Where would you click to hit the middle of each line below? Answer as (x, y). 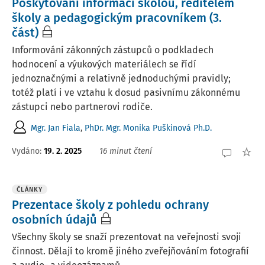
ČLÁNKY (30, 190)
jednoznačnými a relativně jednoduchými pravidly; (121, 78)
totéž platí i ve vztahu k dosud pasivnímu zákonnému (126, 93)
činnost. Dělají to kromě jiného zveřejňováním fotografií (130, 251)
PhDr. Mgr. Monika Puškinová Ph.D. (148, 128)
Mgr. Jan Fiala (56, 128)
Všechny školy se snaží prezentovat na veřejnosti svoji (127, 237)
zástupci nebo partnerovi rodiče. (82, 107)
